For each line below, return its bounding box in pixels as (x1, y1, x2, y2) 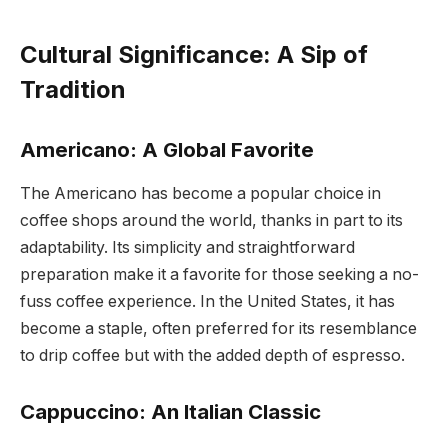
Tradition (20, 75, 126, 105)
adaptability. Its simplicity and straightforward (20, 238, 355, 258)
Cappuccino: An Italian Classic (20, 398, 321, 424)
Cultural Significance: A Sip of (20, 40, 368, 70)
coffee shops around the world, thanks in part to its (20, 211, 403, 231)
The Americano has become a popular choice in (20, 184, 381, 204)
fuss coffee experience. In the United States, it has (20, 292, 395, 312)
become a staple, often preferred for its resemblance (20, 319, 417, 339)
